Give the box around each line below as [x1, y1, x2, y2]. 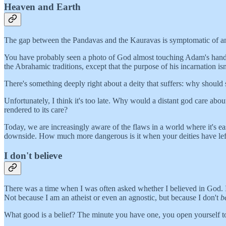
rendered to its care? [4, 105, 68, 114]
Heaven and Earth [4, 2, 81, 13]
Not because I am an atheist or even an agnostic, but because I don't [4, 193, 220, 202]
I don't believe [4, 150, 62, 161]
